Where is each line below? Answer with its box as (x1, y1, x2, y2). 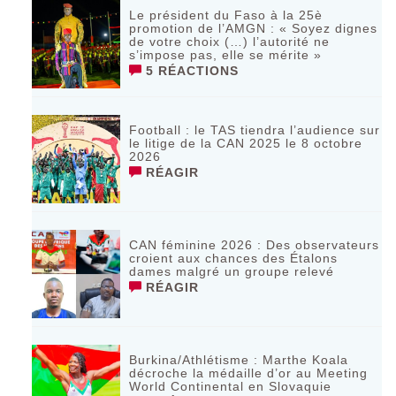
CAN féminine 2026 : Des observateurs (129, 237, 380, 252)
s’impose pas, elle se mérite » (129, 47, 323, 62)
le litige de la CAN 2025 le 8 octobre (129, 135, 363, 150)
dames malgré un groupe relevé (129, 263, 335, 278)
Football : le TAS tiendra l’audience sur (129, 122, 381, 137)
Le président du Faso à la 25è (129, 7, 324, 22)
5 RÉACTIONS (141, 63, 240, 78)
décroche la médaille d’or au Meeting (129, 365, 369, 380)
